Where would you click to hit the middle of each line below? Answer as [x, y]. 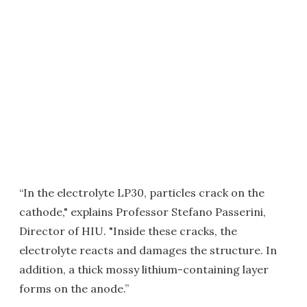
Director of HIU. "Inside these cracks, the [128, 231]
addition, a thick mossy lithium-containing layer [144, 269]
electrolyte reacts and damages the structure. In [148, 250]
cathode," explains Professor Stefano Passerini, [143, 212]
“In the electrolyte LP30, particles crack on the [142, 193]
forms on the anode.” [74, 288]
